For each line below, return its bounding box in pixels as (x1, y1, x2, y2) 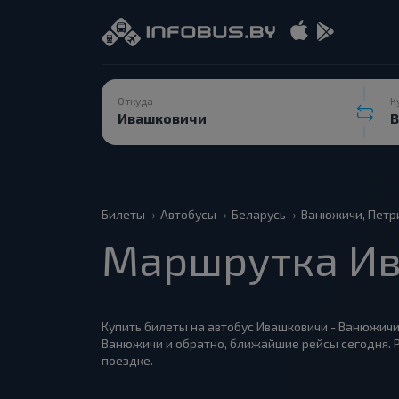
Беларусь (232, 207, 286, 222)
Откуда (118, 94, 153, 107)
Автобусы (160, 207, 216, 222)
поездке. (102, 353, 153, 368)
